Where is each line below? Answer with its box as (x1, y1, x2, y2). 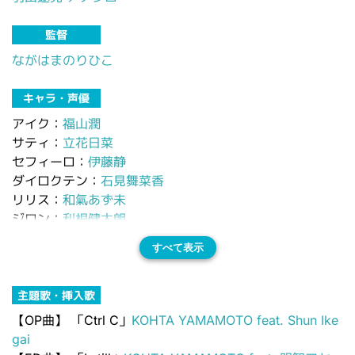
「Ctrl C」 (67, 312, 132, 329)
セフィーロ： (12, 153, 88, 170)
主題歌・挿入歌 (17, 288, 95, 302)
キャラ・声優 (23, 90, 90, 105)
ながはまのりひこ (12, 52, 113, 68)
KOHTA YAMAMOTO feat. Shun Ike (132, 312, 338, 329)
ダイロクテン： (12, 172, 101, 189)
